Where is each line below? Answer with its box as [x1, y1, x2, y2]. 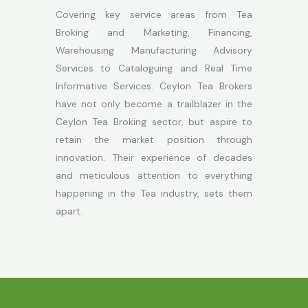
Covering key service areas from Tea [55, 8, 253, 21]
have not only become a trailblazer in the [55, 98, 253, 110]
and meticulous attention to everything [55, 169, 253, 181]
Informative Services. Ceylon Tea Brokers [55, 80, 253, 92]
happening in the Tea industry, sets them [55, 187, 253, 199]
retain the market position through [55, 133, 253, 146]
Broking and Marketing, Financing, [55, 26, 253, 38]
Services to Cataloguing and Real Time [55, 62, 253, 74]
